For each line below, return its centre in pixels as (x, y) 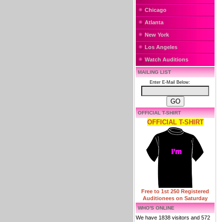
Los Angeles (161, 47)
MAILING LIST (154, 72)
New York (157, 35)
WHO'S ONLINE (156, 208)
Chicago (156, 10)
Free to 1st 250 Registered (175, 191)
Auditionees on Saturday (175, 198)
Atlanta (154, 22)
